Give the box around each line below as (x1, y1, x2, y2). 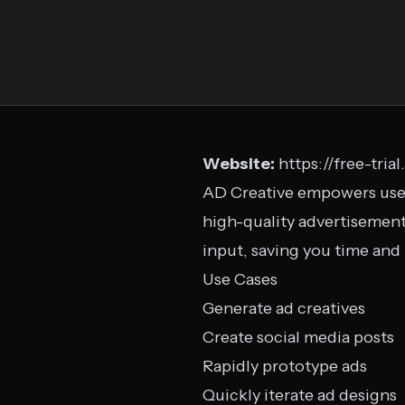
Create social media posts (202, 327, 394, 347)
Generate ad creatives (202, 298, 365, 318)
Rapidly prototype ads (202, 356, 367, 376)
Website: (202, 154, 275, 174)
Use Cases (202, 269, 278, 289)
